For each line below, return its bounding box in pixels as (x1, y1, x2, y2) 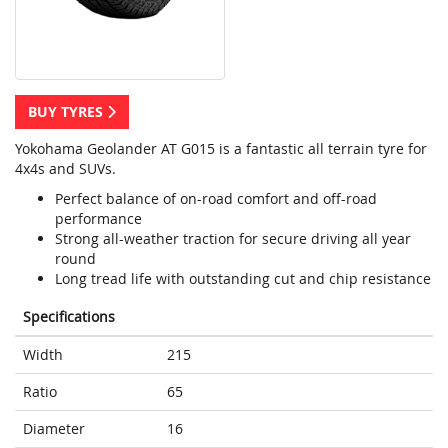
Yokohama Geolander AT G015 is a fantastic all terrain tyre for (15, 139, 427, 159)
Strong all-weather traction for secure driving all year (55, 229, 411, 249)
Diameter (23, 419, 85, 439)
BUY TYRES (28, 102, 107, 122)
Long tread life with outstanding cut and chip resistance (55, 269, 431, 289)
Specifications (23, 307, 115, 327)
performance (55, 209, 142, 229)
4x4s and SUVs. (15, 159, 116, 179)
